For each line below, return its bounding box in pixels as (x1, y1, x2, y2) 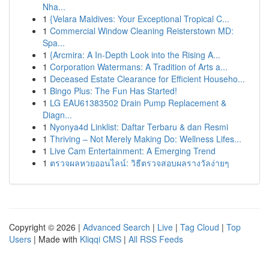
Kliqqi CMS (80, 233, 121, 245)
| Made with (31, 233, 80, 245)
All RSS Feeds (128, 233, 183, 245)
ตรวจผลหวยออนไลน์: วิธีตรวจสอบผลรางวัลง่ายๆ (50, 157, 229, 169)
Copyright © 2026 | (9, 221, 83, 233)
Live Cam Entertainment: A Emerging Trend (50, 145, 216, 157)
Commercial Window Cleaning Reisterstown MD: (50, 25, 234, 37)
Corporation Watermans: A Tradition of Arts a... (50, 61, 228, 73)
